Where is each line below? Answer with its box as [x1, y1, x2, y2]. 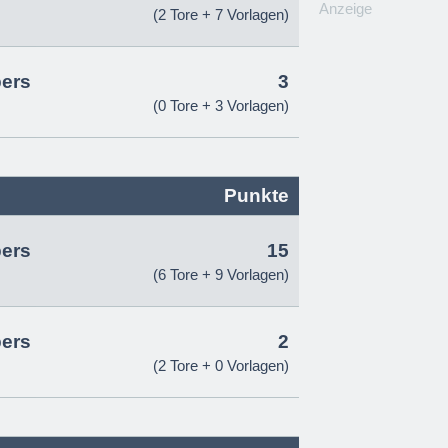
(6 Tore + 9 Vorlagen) [153, 266, 289, 283]
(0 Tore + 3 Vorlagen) [153, 97, 289, 114]
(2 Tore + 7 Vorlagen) [153, 6, 289, 23]
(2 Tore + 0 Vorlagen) [153, 357, 289, 374]
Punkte [224, 185, 289, 206]
